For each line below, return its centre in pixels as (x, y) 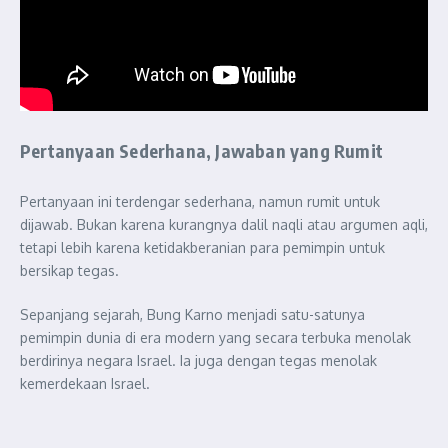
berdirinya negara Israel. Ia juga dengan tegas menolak (198, 360)
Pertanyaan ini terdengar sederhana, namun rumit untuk (200, 201)
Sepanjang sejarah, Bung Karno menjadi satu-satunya (192, 314)
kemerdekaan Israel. (85, 383)
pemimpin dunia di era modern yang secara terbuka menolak (215, 337)
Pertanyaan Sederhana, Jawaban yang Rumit (201, 150)
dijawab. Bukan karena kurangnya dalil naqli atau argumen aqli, (224, 224)
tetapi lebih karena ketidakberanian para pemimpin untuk (202, 247)
